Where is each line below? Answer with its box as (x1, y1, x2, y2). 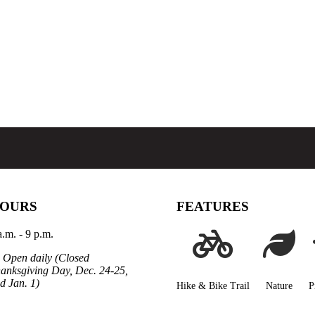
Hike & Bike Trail (176, 280, 250, 291)
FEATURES (176, 198, 249, 214)
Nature (265, 280, 292, 291)
